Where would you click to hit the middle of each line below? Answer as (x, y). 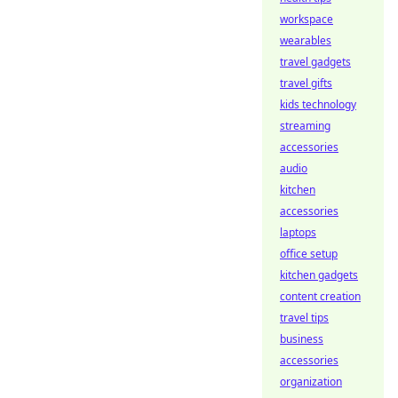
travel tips (304, 318)
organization (311, 382)
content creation (320, 296)
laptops (298, 232)
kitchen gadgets (319, 275)
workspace (306, 19)
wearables (306, 40)
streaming (305, 126)
